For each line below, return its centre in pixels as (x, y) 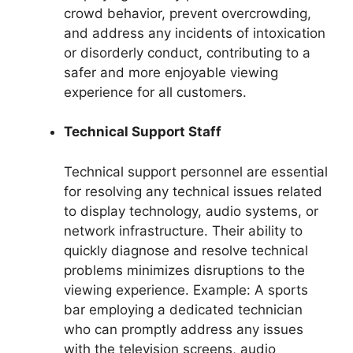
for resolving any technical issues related (193, 191)
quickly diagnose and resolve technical (186, 250)
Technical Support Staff (143, 132)
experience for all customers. (155, 92)
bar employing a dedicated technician (183, 309)
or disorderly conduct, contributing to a (187, 52)
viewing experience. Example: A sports (186, 290)
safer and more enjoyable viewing (171, 72)
